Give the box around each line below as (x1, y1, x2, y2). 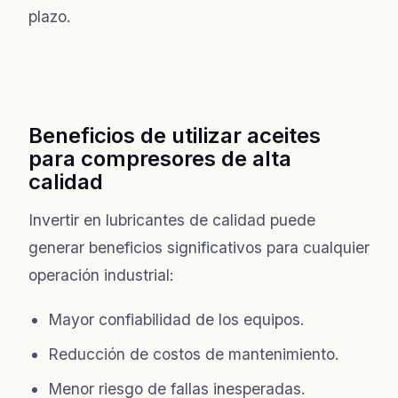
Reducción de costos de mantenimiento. (48, 344, 339, 363)
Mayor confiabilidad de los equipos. (48, 309, 305, 329)
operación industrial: (28, 265, 174, 284)
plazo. (28, 6, 71, 26)
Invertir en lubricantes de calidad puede (28, 210, 315, 229)
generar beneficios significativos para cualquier (28, 237, 370, 257)
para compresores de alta (28, 145, 291, 171)
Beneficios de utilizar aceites (28, 122, 321, 148)
